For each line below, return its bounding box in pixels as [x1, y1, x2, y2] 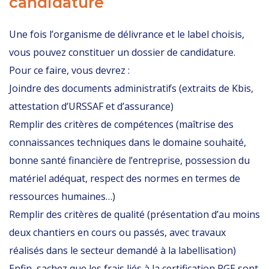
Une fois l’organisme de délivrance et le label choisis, [9, 28, 244, 41]
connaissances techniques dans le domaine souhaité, [9, 136, 246, 149]
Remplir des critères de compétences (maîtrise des [9, 118, 234, 131]
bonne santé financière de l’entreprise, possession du [9, 154, 250, 167]
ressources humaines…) [9, 190, 115, 203]
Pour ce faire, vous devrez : [9, 64, 130, 77]
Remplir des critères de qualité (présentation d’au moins [9, 208, 260, 221]
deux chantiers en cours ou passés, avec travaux [9, 226, 226, 239]
